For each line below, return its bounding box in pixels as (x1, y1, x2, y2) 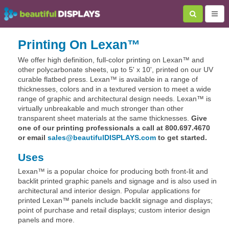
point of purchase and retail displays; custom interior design (18, 206, 210, 214)
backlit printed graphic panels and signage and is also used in (18, 177, 217, 185)
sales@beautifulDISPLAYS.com (48, 133, 156, 142)
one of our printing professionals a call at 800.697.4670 (18, 124, 210, 132)
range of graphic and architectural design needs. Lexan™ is (18, 95, 211, 103)
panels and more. (18, 216, 75, 224)
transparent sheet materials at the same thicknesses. (18, 114, 191, 122)
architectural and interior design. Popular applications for (18, 187, 200, 195)
